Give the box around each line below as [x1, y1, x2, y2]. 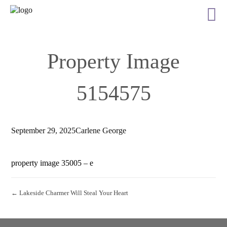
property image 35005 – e [11, 159, 94, 167]
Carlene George [75, 126, 127, 135]
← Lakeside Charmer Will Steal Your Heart [11, 189, 129, 197]
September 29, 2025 [11, 126, 76, 135]
